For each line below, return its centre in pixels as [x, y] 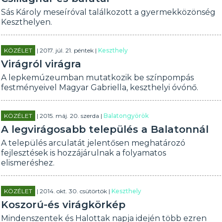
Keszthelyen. [27, 22]
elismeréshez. [28, 163]
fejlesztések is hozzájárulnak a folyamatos [84, 153]
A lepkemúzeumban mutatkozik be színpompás [98, 78]
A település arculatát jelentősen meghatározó [93, 143]
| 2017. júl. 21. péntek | [67, 50]
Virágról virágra [41, 64]
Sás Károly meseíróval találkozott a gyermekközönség [109, 12]
